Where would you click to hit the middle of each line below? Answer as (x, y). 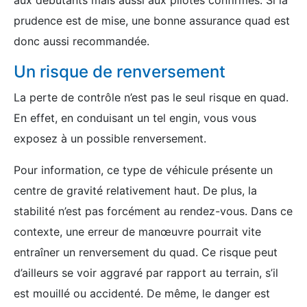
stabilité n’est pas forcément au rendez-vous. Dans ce (153, 211)
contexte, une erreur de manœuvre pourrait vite (137, 232)
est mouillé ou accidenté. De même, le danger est (142, 293)
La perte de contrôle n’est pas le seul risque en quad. (151, 97)
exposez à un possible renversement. (110, 138)
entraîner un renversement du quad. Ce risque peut (146, 252)
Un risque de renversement (120, 72)
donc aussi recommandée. (82, 41)
